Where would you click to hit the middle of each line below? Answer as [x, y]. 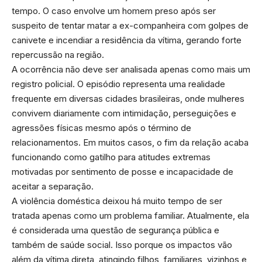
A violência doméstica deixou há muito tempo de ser [117, 201]
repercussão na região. [58, 54]
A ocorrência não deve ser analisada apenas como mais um [131, 69]
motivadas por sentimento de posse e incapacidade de [123, 171]
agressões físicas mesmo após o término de [101, 127]
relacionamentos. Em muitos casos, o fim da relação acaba [130, 142]
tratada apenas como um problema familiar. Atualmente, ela [130, 215]
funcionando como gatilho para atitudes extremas [111, 157]
